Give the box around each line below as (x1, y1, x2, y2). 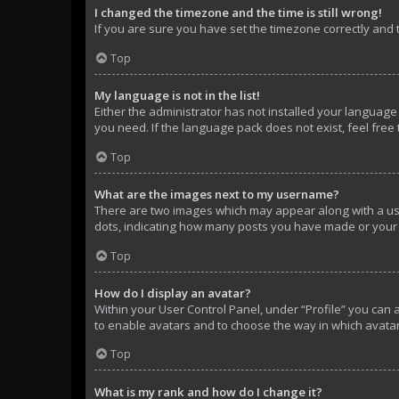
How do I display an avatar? (94, 284, 251, 301)
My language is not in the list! (94, 87, 260, 104)
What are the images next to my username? (94, 185, 339, 202)
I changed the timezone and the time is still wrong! (94, 4, 382, 21)
